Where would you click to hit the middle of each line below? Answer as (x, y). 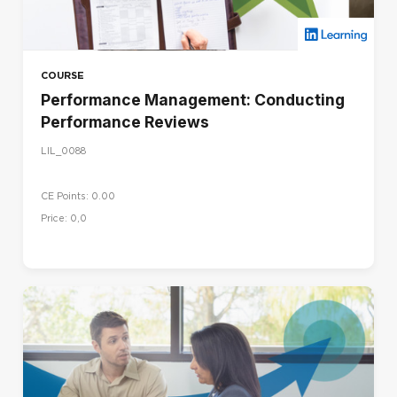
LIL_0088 (63, 152)
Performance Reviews (125, 121)
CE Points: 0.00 (78, 196)
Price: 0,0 (64, 218)
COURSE (62, 75)
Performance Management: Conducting (193, 99)
